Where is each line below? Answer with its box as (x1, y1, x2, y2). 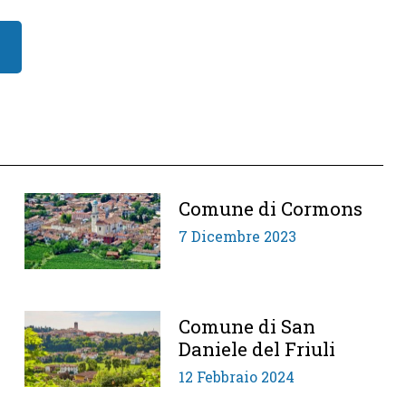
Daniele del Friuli (179, 335, 336, 362)
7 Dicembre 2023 (179, 226, 297, 246)
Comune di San (179, 313, 316, 339)
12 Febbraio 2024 (179, 366, 295, 386)
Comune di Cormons (179, 195, 363, 221)
